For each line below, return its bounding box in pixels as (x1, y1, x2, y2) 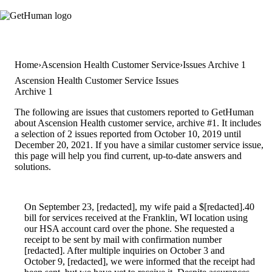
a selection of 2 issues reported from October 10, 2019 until (15, 129, 241, 140)
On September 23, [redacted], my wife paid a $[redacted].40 (24, 202, 254, 212)
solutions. (15, 161, 51, 172)
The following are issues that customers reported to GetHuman (15, 107, 254, 118)
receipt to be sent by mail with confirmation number (24, 234, 222, 245)
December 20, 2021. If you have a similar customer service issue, (15, 140, 263, 151)
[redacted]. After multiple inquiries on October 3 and (24, 245, 225, 256)
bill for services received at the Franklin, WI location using (24, 212, 248, 223)
